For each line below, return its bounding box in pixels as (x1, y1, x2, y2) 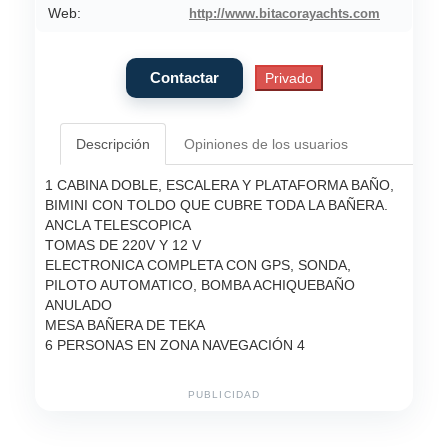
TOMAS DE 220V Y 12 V (45, 237, 201, 254)
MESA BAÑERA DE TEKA (45, 317, 205, 334)
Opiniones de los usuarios (184, 136, 348, 153)
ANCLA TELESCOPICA (45, 217, 191, 234)
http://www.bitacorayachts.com (189, 7, 380, 22)
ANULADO (45, 297, 112, 314)
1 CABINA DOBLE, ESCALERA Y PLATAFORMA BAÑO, (45, 177, 394, 194)
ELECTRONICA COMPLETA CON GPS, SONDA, (45, 257, 351, 274)
